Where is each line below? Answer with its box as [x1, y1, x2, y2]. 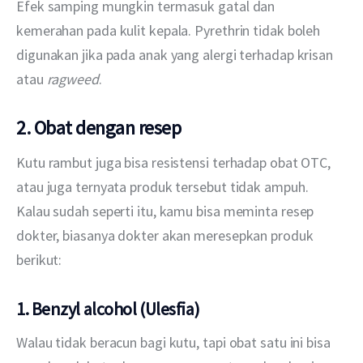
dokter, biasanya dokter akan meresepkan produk [16, 226, 317, 246]
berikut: [16, 250, 62, 270]
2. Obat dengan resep [16, 114, 181, 140]
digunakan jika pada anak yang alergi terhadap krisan [16, 45, 336, 65]
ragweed [46, 70, 99, 89]
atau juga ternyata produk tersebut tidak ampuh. [16, 177, 312, 197]
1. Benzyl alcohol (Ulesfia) [16, 297, 200, 320]
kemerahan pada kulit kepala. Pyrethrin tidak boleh [16, 21, 324, 41]
